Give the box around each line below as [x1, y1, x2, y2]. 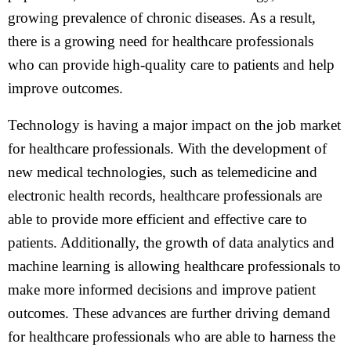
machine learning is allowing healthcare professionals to [8, 258, 341, 274]
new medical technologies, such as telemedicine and [8, 164, 317, 180]
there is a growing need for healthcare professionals [8, 33, 313, 49]
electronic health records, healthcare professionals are [8, 187, 322, 204]
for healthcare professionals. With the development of [8, 140, 327, 157]
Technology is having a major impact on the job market [8, 117, 341, 133]
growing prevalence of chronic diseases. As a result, [8, 9, 316, 26]
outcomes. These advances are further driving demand [8, 305, 331, 321]
